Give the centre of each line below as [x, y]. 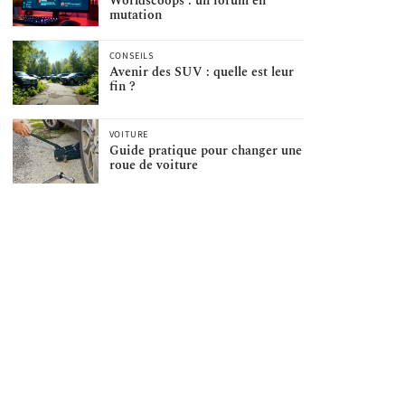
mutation [135, 15]
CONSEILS [132, 56]
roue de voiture [153, 165]
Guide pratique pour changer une [205, 151]
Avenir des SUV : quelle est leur [201, 72]
